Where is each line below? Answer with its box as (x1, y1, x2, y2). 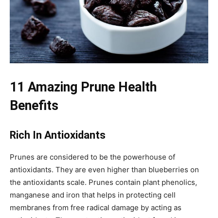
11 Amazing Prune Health (10, 79, 157, 95)
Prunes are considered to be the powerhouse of (10, 152, 175, 162)
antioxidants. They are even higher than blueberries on (10, 165, 199, 175)
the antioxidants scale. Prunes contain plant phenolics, (10, 178, 197, 187)
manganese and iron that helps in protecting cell (10, 190, 176, 200)
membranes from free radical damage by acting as (10, 203, 182, 213)
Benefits (10, 98, 58, 114)
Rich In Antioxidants (10, 129, 106, 142)
